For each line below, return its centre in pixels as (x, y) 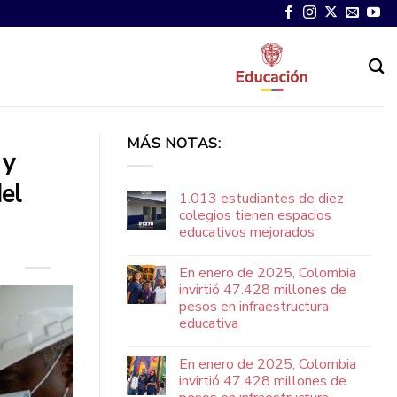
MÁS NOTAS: (174, 144)
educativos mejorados (247, 232)
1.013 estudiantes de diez (261, 198)
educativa (209, 323)
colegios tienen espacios (255, 215)
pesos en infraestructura (254, 306)
